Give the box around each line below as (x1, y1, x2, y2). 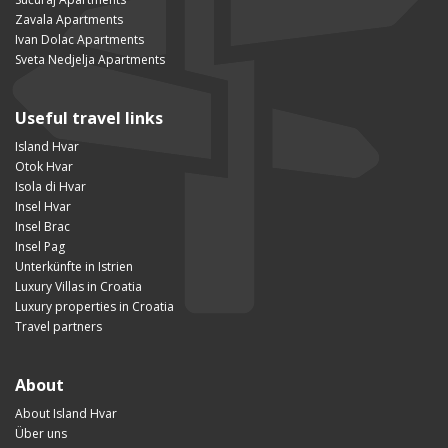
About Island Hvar (15, 404, 117, 422)
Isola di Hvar (15, 177, 86, 195)
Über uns (15, 424, 67, 442)
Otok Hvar (15, 157, 73, 175)
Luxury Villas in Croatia (15, 277, 142, 295)
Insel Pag (15, 237, 65, 255)
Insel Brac (15, 217, 70, 235)
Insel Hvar (15, 197, 71, 215)
